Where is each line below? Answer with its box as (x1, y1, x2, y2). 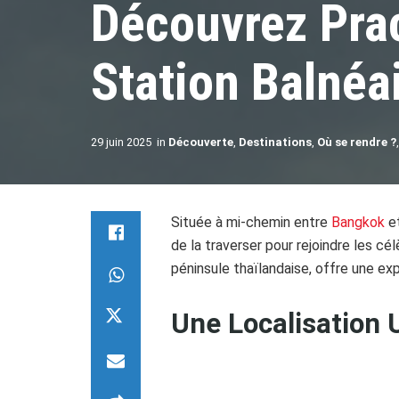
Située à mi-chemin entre (171, 214, 331, 231)
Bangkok (331, 214, 388, 231)
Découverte (168, 135, 233, 149)
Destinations (239, 135, 312, 149)
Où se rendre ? (317, 135, 396, 149)
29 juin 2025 (91, 135, 151, 149)
